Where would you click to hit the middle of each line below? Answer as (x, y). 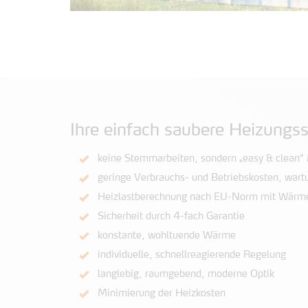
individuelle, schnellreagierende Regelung (192, 255)
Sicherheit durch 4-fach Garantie (171, 217)
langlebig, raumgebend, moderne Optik (186, 274)
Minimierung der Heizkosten (162, 294)
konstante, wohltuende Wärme (167, 236)
